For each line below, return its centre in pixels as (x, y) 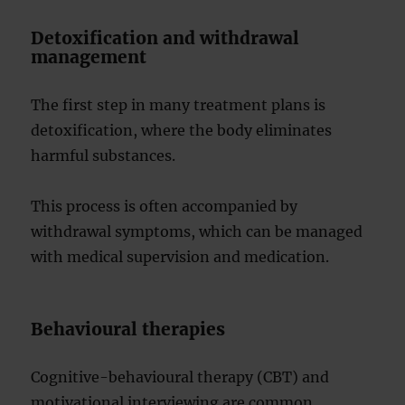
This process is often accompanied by (165, 206)
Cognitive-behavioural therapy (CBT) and (180, 377)
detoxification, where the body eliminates (182, 130)
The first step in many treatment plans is (179, 105)
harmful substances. (104, 155)
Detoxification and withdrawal (165, 38)
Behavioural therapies (128, 329)
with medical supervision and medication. (180, 257)
